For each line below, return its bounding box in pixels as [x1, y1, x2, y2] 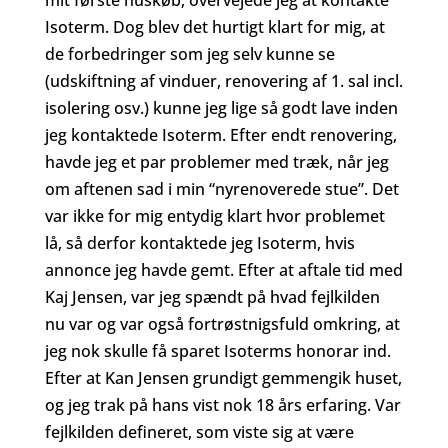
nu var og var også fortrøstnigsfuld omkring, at [44, 313, 400, 335]
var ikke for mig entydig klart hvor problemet [44, 205, 385, 227]
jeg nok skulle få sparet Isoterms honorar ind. [44, 340, 391, 362]
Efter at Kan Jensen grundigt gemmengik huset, [44, 367, 402, 389]
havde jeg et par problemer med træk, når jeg [44, 151, 389, 173]
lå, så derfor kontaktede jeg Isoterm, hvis [44, 232, 355, 254]
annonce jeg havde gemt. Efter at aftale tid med [44, 259, 403, 281]
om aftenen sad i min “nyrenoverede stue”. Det [44, 178, 399, 200]
